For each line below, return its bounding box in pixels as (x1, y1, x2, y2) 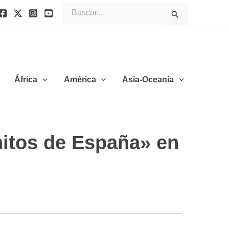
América (63, 75, 96, 84)
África (14, 75, 38, 84)
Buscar (63, 3, 85, 11)
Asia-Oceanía (122, 75, 174, 84)
